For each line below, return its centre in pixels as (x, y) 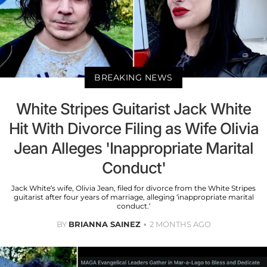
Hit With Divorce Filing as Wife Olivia (133, 128)
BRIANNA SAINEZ (104, 224)
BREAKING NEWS (133, 77)
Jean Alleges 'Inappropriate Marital (133, 148)
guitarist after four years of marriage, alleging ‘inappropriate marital (133, 197)
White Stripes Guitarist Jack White (133, 108)
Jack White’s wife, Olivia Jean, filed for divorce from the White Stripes (133, 188)
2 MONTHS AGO (180, 224)
